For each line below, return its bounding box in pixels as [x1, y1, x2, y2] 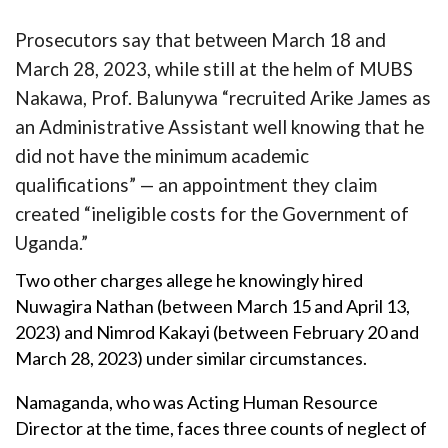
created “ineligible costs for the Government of [15, 202, 409, 225]
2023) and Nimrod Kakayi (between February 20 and [15, 321, 419, 344]
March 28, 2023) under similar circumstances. [15, 347, 367, 370]
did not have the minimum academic [15, 144, 309, 167]
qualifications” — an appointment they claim [15, 173, 377, 196]
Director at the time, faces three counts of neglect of [15, 417, 427, 440]
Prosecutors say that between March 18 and [15, 28, 386, 51]
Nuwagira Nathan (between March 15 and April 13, [15, 295, 410, 318]
